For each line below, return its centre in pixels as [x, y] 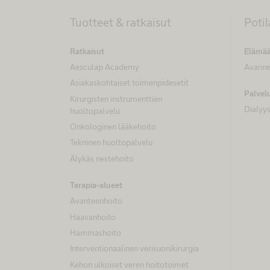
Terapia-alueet [96, 185]
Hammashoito [96, 232]
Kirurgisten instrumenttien [116, 99]
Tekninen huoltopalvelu [111, 143]
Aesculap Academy [105, 67]
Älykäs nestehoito [102, 158]
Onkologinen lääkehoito [113, 126]
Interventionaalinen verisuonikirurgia [134, 249]
